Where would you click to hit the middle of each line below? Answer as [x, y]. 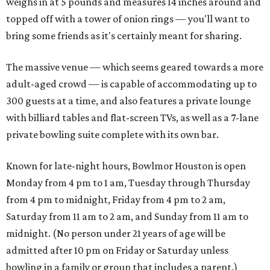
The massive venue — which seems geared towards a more [135, 67]
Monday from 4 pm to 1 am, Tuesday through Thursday [128, 183]
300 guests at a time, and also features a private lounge [128, 101]
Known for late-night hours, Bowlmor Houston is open [126, 166]
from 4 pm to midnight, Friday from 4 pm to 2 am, [116, 200]
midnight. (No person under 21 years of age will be [116, 234]
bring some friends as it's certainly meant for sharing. [124, 36]
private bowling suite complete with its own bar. [112, 135]
